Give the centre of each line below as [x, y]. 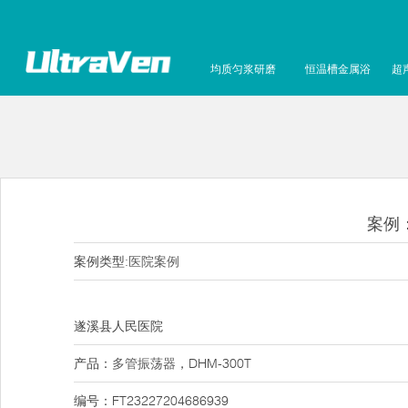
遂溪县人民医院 [118, 326]
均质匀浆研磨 [243, 69]
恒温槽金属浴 [338, 69]
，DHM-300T [214, 363]
